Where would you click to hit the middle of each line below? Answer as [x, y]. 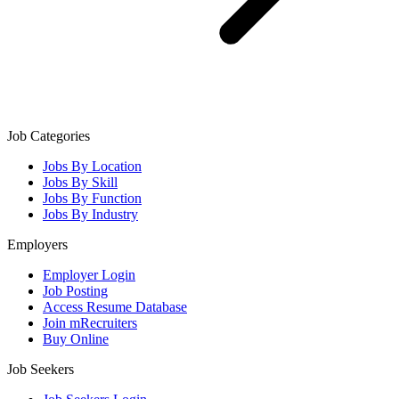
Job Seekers [41, 370]
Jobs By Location [92, 167]
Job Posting [75, 291]
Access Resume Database [115, 307]
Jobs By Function [92, 199]
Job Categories [49, 136]
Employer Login [89, 275]
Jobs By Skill [80, 183]
